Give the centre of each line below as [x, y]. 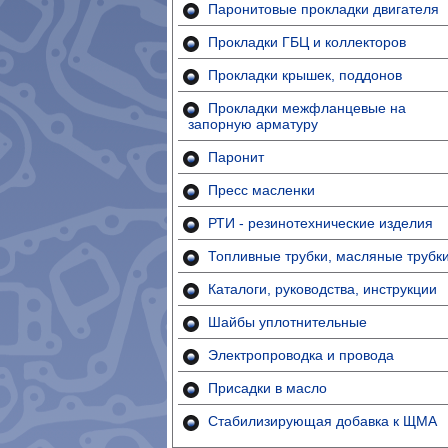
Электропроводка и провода [301, 355]
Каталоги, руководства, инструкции [322, 289]
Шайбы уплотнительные [287, 322]
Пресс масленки [261, 190]
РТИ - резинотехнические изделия [320, 223]
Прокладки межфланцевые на [307, 108]
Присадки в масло [267, 388]
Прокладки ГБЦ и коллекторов [307, 42]
